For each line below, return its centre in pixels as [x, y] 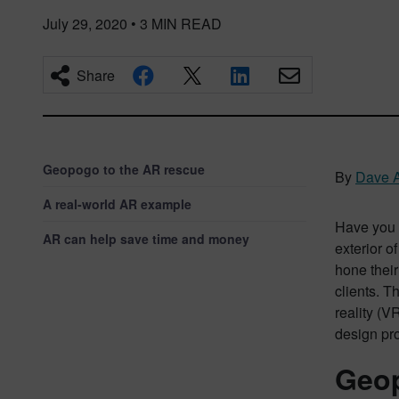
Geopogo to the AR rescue [124, 169]
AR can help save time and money [146, 239]
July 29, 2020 [85, 24]
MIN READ [187, 24]
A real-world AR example [117, 204]
